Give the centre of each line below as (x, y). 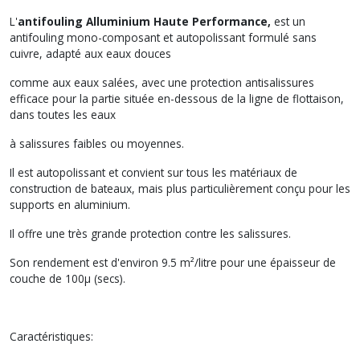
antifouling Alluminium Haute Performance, (144, 21)
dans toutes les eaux (63, 115)
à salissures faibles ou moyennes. (97, 143)
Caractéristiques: (51, 336)
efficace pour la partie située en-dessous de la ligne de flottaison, (177, 98)
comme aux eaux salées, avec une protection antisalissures (162, 82)
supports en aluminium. (70, 205)
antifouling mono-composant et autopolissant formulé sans (163, 37)
